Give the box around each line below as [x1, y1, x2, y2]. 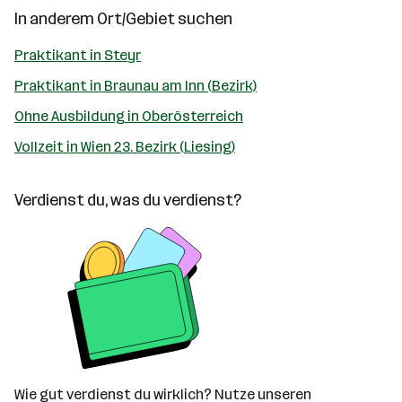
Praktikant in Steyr [14, 47, 141, 64]
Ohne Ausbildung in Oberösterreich [14, 108, 243, 125]
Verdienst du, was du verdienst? [14, 190, 241, 210]
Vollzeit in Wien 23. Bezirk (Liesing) [14, 138, 235, 155]
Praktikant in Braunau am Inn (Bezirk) [14, 77, 257, 94]
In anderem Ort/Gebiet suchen [14, 9, 232, 29]
